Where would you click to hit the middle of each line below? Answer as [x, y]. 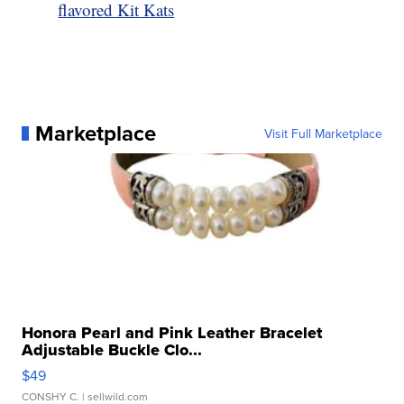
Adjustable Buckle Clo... [112, 349]
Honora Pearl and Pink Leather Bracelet [172, 332]
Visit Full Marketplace [323, 133]
